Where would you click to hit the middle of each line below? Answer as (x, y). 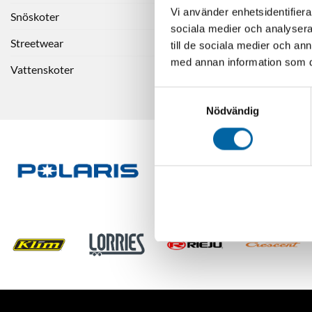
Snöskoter (35, 16)
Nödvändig (233, 111)
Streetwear (37, 42)
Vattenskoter (42, 69)
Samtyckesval (187, 95)
